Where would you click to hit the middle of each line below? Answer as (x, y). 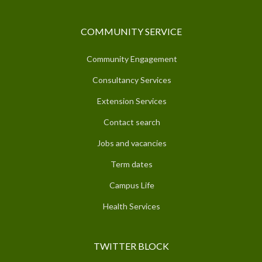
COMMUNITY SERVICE (131, 31)
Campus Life (132, 185)
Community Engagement (132, 58)
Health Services (132, 206)
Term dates (132, 164)
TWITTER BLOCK (131, 246)
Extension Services (132, 101)
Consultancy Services (132, 80)
